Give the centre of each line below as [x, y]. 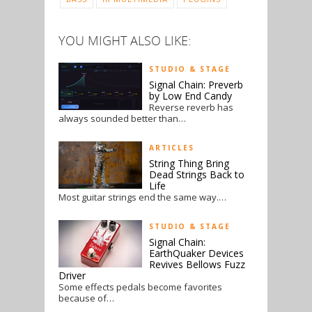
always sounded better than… [122, 118]
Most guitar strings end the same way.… [142, 197]
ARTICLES [172, 147]
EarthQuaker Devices [196, 253]
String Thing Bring [189, 163]
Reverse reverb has [191, 107]
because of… [86, 298]
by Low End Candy [190, 95]
